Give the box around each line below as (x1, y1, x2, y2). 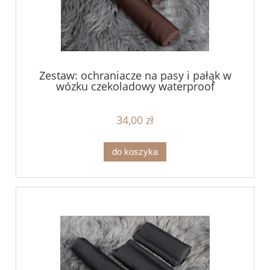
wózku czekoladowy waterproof (55, 79, 215, 94)
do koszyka (112, 146, 158, 157)
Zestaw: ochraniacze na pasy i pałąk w (39, 68, 231, 83)
